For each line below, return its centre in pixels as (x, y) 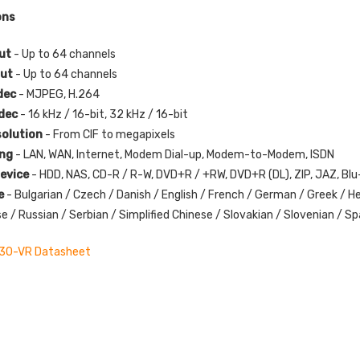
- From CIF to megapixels (110, 134)
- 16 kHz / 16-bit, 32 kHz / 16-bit (104, 114)
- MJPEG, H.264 (59, 94)
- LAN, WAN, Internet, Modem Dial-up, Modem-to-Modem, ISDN (175, 154)
